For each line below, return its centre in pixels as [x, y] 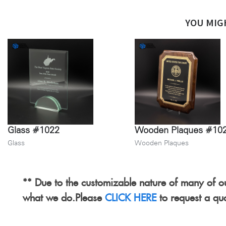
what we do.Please [64, 195]
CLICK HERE [131, 195]
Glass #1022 [34, 130]
